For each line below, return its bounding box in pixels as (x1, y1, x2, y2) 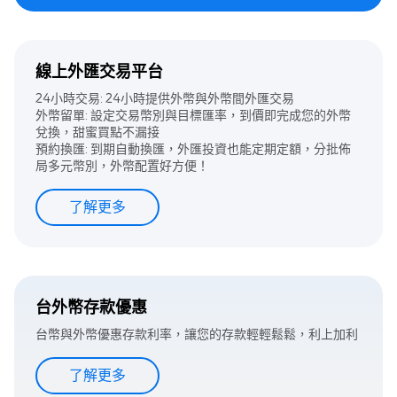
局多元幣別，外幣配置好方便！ (35, 158, 209, 175)
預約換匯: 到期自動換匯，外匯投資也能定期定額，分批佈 (35, 141, 351, 159)
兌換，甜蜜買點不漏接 (35, 124, 160, 142)
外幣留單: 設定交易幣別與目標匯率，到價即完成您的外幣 (35, 107, 351, 125)
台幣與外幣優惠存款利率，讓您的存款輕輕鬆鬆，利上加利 (35, 326, 358, 344)
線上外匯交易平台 (35, 61, 163, 83)
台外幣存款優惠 (35, 297, 147, 319)
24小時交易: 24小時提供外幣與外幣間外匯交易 (35, 90, 294, 108)
